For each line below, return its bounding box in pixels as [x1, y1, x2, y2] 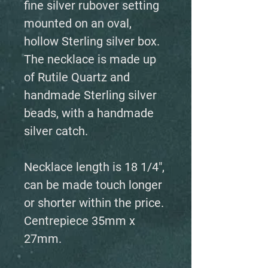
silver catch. [24, 124, 88, 138]
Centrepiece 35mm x [24, 214, 135, 228]
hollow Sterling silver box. [24, 34, 160, 48]
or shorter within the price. [24, 196, 164, 210]
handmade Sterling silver [24, 88, 157, 102]
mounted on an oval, [24, 16, 132, 31]
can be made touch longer [24, 178, 162, 192]
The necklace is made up [24, 52, 156, 66]
